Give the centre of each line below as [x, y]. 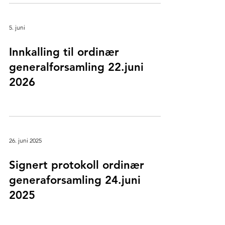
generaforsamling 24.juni [75, 180]
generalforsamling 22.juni [76, 67]
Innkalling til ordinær [64, 52]
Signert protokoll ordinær [77, 165]
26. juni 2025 [25, 140]
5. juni [17, 27]
